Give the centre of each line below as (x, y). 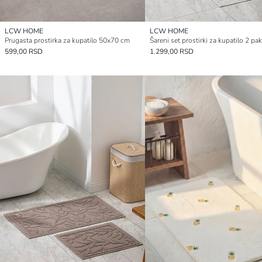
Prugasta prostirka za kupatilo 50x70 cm (67, 40)
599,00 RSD (24, 51)
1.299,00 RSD (172, 51)
